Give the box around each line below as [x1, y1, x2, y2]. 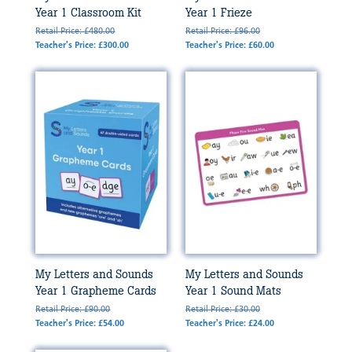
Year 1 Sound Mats [185, 284, 281, 299]
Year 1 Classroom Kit [35, 5, 142, 20]
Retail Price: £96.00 [185, 27, 260, 37]
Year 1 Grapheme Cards [35, 284, 157, 299]
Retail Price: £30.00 [185, 305, 260, 315]
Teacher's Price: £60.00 [185, 41, 274, 51]
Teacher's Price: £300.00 [35, 41, 130, 51]
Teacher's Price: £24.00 [185, 319, 274, 329]
